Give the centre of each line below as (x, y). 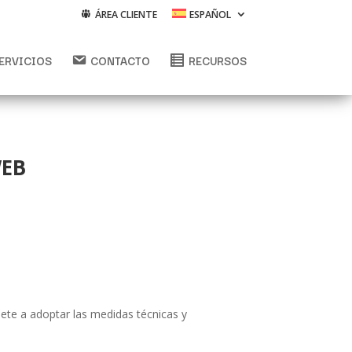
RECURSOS (217, 60)
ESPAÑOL (210, 14)
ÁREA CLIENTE (126, 14)
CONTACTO (120, 60)
